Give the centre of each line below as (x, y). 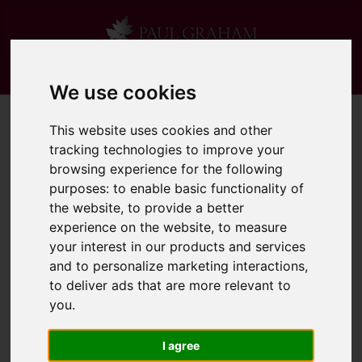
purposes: (82, 189)
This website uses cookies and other (161, 130)
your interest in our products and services (178, 247)
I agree (181, 346)
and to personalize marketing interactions (177, 266)
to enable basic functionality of (209, 189)
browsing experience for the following (166, 169)
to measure (253, 227)
